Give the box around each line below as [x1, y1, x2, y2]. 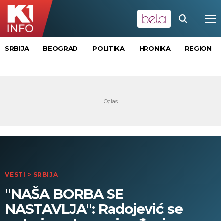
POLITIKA [92, 44, 125, 53]
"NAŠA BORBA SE [5, 185, 123, 202]
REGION [184, 44, 212, 53]
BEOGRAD [43, 44, 78, 53]
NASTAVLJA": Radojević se [5, 200, 183, 217]
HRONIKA [139, 44, 171, 53]
